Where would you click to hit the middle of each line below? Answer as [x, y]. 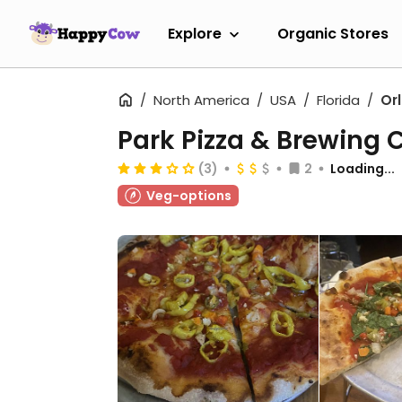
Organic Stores [333, 33]
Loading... [363, 169]
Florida [338, 100]
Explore [195, 33]
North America [201, 100]
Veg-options [189, 196]
